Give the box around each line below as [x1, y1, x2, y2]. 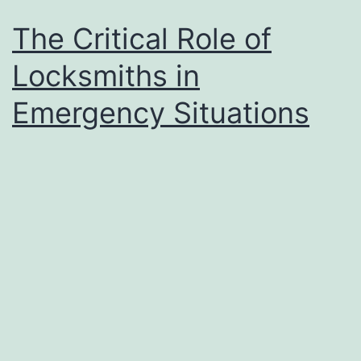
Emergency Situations [12, 94, 309, 131]
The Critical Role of [12, 20, 272, 56]
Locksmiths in [12, 57, 200, 93]
